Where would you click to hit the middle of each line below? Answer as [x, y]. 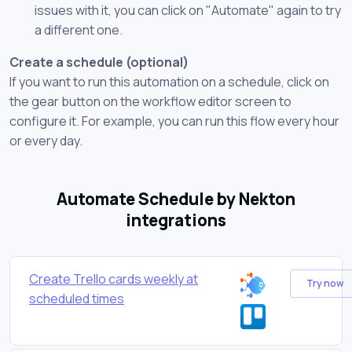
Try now [324, 284]
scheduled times [77, 298]
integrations [176, 220]
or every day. [46, 140]
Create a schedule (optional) [99, 62]
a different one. [79, 29]
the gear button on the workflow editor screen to [150, 101]
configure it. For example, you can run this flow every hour [174, 121]
